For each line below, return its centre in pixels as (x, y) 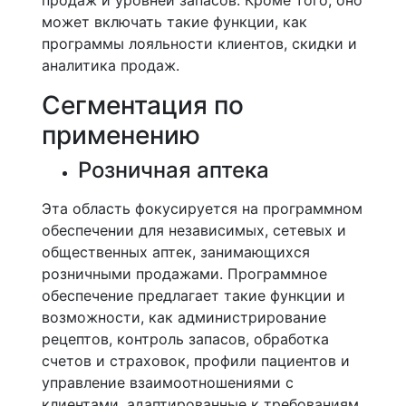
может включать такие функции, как (174, 22)
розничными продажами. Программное (184, 274)
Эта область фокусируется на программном (202, 208)
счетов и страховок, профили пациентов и (196, 361)
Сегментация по (143, 105)
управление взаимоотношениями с (168, 382)
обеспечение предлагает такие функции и (193, 295)
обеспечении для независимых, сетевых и (194, 230)
